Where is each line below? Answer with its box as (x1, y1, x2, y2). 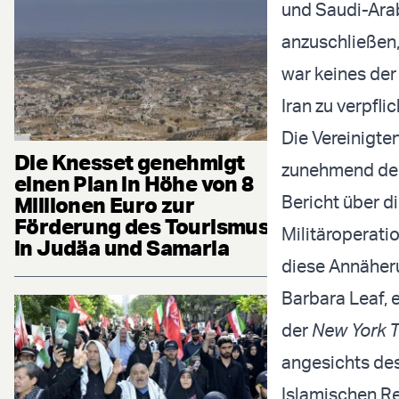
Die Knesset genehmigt (14, 149, 245, 176)
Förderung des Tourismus (14, 213, 270, 240)
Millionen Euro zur (14, 191, 195, 219)
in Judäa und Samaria (14, 234, 229, 262)
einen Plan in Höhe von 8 (14, 170, 254, 198)
